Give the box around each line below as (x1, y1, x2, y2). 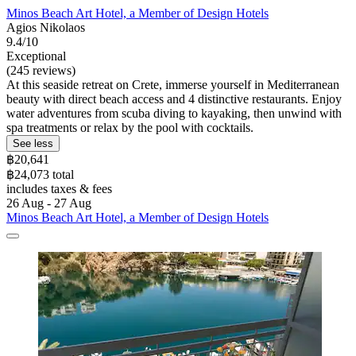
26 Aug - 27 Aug (6, 195, 91, 210)
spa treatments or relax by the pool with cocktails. (6, 120, 253, 134)
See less (13, 137, 53, 149)
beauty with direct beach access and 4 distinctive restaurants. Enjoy (6, 91, 342, 106)
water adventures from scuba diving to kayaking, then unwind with (6, 106, 342, 120)
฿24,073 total (6, 167, 74, 181)
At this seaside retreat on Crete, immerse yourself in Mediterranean (6, 77, 339, 91)
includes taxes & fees (6, 181, 112, 195)
